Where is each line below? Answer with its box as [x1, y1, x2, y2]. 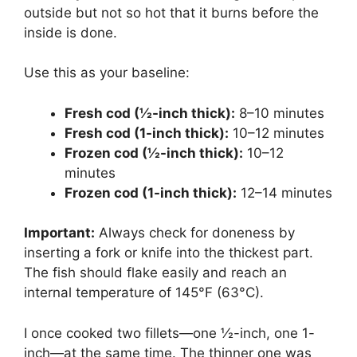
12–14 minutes [237, 184, 332, 201]
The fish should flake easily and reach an [24, 265, 287, 281]
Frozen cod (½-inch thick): [65, 144, 243, 161]
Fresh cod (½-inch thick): [65, 104, 235, 121]
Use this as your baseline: [24, 65, 190, 81]
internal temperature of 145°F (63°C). [24, 284, 264, 301]
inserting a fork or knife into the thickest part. [24, 245, 313, 261]
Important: [24, 225, 95, 241]
